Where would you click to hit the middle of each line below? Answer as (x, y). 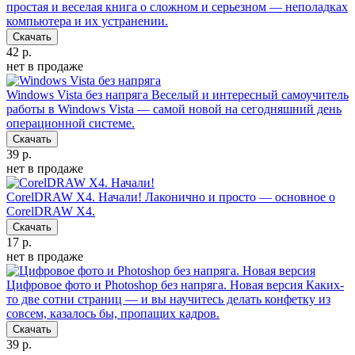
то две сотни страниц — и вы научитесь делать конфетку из (168, 299)
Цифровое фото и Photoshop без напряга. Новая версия (155, 284)
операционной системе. (71, 123)
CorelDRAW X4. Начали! (74, 197)
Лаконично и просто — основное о (240, 197)
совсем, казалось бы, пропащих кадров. (113, 313)
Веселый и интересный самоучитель (250, 94)
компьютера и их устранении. (87, 21)
